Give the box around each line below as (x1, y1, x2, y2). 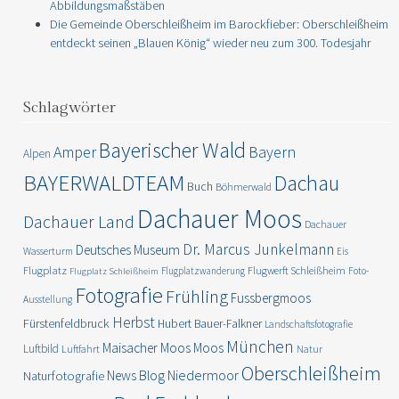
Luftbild (23, 340, 60, 356)
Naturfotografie (23, 367, 105, 384)
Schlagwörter (23, 98, 117, 117)
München (226, 335, 295, 357)
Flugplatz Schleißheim (69, 265, 159, 277)
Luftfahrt (61, 341, 101, 355)
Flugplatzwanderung (161, 264, 246, 277)
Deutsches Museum (76, 240, 181, 258)
